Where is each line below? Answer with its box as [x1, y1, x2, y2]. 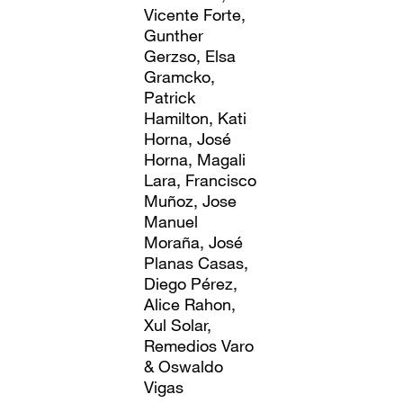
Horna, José [144, 128, 232, 148]
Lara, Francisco [144, 169, 257, 190]
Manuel [144, 210, 199, 231]
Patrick [144, 86, 196, 107]
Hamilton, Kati [144, 107, 247, 128]
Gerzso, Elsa [144, 45, 237, 66]
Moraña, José [144, 231, 244, 252]
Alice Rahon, [144, 293, 237, 314]
